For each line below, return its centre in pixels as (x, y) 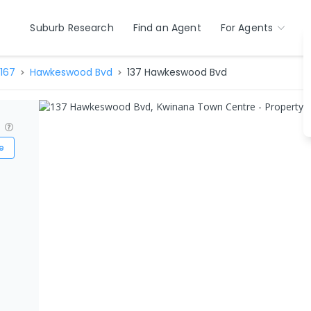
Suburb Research (72, 28)
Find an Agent (167, 28)
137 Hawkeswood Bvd (177, 72)
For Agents (247, 28)
